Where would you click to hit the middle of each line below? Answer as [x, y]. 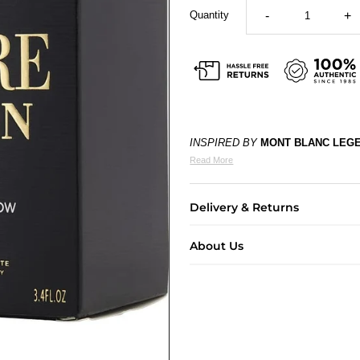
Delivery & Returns [245, 207]
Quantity [210, 14]
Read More [212, 160]
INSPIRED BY [225, 142]
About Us [217, 246]
